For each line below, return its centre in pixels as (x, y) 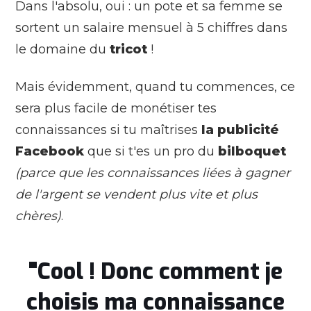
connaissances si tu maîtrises (108, 129)
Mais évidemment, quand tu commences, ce (155, 86)
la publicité (240, 129)
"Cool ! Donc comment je (155, 271)
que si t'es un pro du (151, 151)
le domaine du (62, 49)
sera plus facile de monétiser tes (116, 108)
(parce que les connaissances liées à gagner (153, 173)
